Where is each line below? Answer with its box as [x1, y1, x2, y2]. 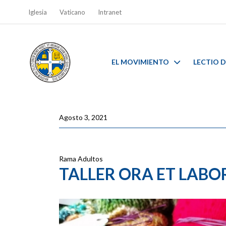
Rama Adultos [59, 154, 103, 163]
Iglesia [28, 8, 47, 16]
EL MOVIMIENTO [111, 57, 169, 66]
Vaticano [59, 8, 85, 16]
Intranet [97, 8, 122, 16]
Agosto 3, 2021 [59, 113, 107, 122]
